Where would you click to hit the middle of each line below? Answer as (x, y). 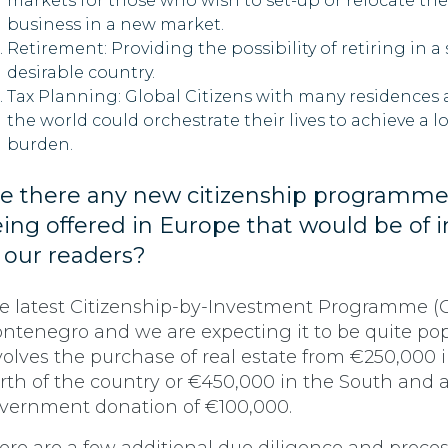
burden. (40, 145)
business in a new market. (115, 25)
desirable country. (81, 73)
